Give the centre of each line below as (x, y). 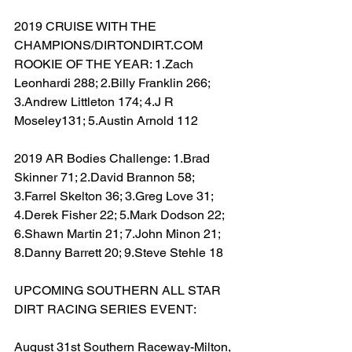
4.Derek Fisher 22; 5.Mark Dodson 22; (121, 215)
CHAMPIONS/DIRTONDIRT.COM (110, 46)
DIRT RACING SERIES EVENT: (105, 310)
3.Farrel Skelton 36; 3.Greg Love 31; (115, 196)
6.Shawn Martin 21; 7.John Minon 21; (119, 234)
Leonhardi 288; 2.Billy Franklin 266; (114, 83)
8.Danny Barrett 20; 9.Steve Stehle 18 (119, 253)
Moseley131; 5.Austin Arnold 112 (106, 121)
